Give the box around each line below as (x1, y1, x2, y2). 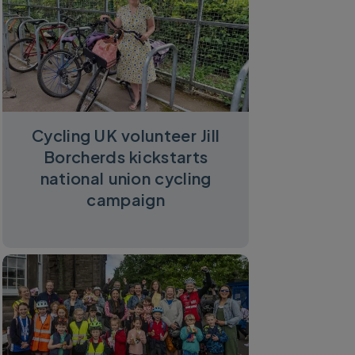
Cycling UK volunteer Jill (31, 124, 220, 145)
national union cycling (40, 167, 212, 188)
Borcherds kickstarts (44, 146, 208, 166)
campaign (86, 189, 165, 209)
